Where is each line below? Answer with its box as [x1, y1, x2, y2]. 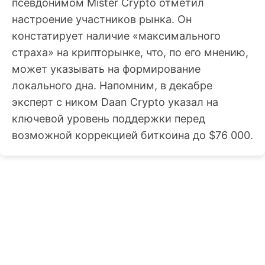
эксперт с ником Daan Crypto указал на [12, 96, 218, 109]
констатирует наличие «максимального [12, 30, 221, 43]
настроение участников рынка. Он [12, 13, 192, 26]
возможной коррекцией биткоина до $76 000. [12, 129, 253, 142]
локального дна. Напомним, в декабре [12, 79, 212, 92]
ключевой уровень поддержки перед [12, 112, 205, 125]
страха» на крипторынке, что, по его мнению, [12, 46, 248, 59]
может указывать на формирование [12, 63, 201, 76]
